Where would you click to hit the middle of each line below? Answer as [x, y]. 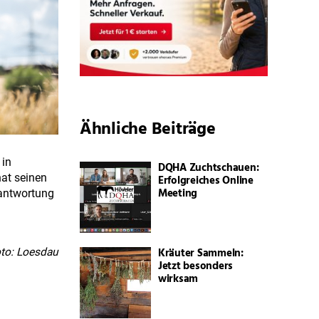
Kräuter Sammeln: [200, 254]
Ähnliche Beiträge [147, 130]
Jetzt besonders [195, 267]
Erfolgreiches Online [205, 181]
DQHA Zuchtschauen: [208, 168]
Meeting [178, 194]
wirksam [179, 279]
